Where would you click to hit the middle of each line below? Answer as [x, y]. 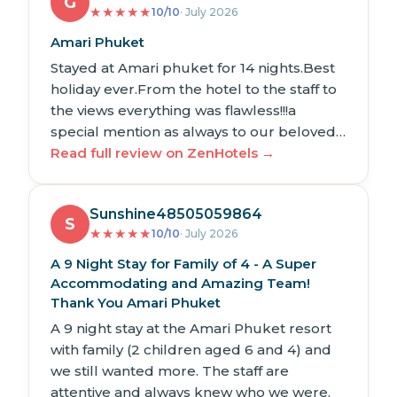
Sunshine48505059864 [176, 214]
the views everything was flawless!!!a [173, 111]
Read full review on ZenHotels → [163, 153]
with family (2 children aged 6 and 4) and [191, 350]
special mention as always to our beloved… [198, 132]
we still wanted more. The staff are [170, 371]
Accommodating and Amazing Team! [180, 284]
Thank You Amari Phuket [136, 303]
